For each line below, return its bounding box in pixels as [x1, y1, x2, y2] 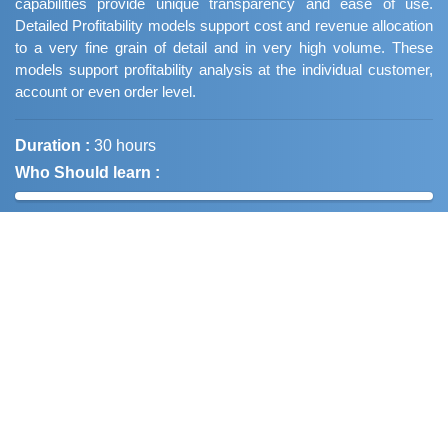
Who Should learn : [15, 164, 160, 181]
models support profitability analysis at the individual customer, [15, 61, 433, 78]
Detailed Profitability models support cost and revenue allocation [15, 17, 433, 34]
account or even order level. [15, 83, 196, 100]
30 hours [94, 137, 156, 154]
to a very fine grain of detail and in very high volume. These [15, 39, 433, 56]
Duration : [15, 137, 90, 154]
